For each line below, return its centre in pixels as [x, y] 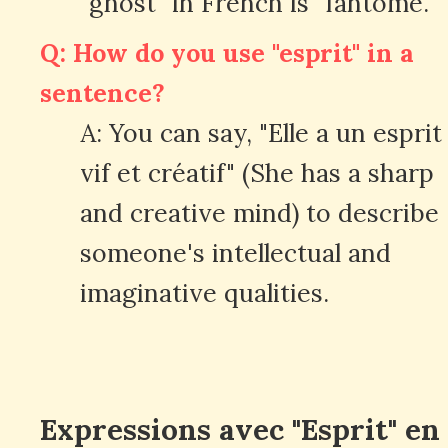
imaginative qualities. [204, 292]
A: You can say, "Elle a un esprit [261, 132]
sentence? [102, 92]
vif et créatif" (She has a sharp [257, 172]
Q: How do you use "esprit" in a [227, 52]
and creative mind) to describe [259, 212]
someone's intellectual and [235, 252]
